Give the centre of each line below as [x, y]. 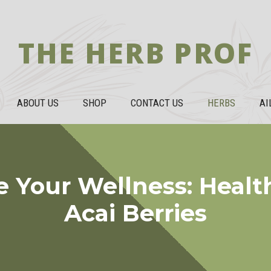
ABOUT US [38, 103]
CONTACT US [157, 103]
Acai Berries [135, 213]
